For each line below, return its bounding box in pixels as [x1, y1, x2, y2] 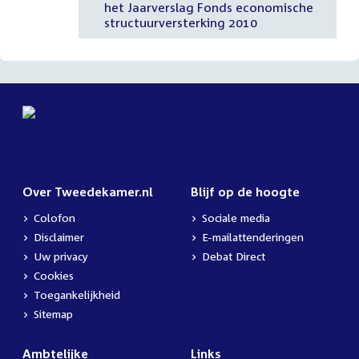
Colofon [34, 211, 75, 225]
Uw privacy [34, 249, 88, 264]
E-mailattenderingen [202, 230, 304, 244]
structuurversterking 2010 [103, 14, 257, 30]
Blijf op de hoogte [191, 184, 300, 200]
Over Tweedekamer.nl [22, 184, 153, 200]
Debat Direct [202, 249, 265, 264]
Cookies [34, 268, 74, 283]
